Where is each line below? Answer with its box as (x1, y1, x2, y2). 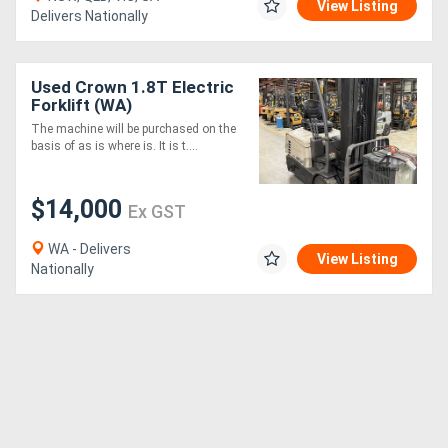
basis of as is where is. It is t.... (31, 139, 198, 154)
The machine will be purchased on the (31, 122, 236, 137)
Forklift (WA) (31, 95, 132, 116)
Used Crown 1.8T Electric (31, 77, 234, 98)
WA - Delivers (45, 241, 131, 258)
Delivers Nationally (31, 8, 148, 25)
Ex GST (128, 201, 186, 223)
